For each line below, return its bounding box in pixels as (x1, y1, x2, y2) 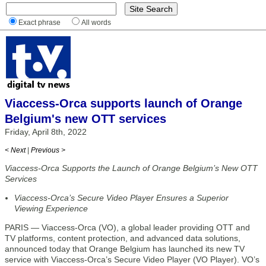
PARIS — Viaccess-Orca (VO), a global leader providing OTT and (5, 223, 250, 232)
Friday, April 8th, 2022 (5, 127, 87, 137)
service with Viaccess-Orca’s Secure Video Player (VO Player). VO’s (5, 255, 259, 264)
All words (81, 18, 111, 26)
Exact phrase (18, 18, 61, 26)
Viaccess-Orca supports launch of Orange (5, 97, 242, 110)
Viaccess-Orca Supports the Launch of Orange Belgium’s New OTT (5, 163, 258, 173)
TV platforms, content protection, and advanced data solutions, (5, 233, 240, 243)
